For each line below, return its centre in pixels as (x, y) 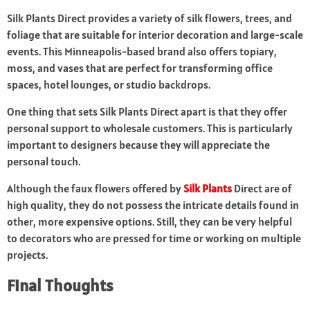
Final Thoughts (60, 286)
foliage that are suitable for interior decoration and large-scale (155, 35)
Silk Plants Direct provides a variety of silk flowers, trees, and (149, 18)
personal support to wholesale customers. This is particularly (150, 128)
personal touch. (44, 162)
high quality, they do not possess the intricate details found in (153, 205)
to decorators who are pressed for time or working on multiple (154, 238)
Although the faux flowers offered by (95, 189)
